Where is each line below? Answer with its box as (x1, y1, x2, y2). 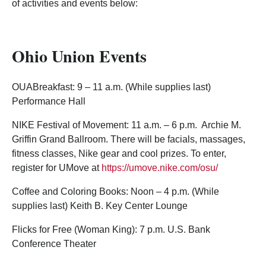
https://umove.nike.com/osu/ (102, 162, 218, 173)
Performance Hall (12, 96, 85, 106)
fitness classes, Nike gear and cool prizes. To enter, (12, 148, 226, 159)
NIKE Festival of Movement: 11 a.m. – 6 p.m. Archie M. (12, 119, 241, 130)
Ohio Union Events (12, 43, 147, 68)
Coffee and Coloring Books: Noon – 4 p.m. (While (12, 186, 219, 197)
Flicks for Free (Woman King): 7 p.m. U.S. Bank (12, 224, 210, 235)
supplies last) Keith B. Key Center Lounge (12, 200, 188, 211)
